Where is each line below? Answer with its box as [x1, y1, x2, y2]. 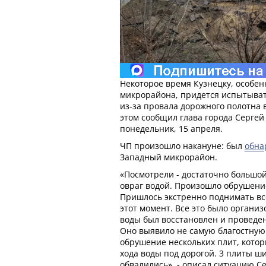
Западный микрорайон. [120, 151, 217, 163]
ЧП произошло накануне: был [120, 140, 245, 151]
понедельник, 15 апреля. [120, 122, 223, 134]
